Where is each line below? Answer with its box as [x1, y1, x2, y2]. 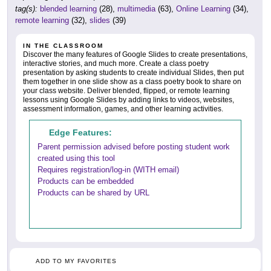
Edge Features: [49, 127, 112, 137]
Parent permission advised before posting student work [38, 142, 230, 151]
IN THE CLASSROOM [23, 42, 103, 49]
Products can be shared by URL [38, 188, 149, 197]
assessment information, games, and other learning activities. [23, 104, 223, 113]
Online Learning [176, 4, 230, 13]
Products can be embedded [38, 176, 134, 186]
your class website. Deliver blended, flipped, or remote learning [23, 86, 230, 95]
